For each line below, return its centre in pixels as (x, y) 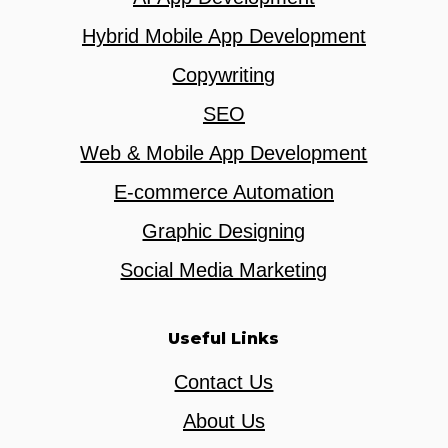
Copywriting (224, 75)
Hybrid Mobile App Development (223, 36)
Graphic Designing (224, 231)
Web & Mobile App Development (224, 153)
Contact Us (224, 382)
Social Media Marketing (224, 270)
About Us (223, 421)
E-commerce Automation (223, 192)
